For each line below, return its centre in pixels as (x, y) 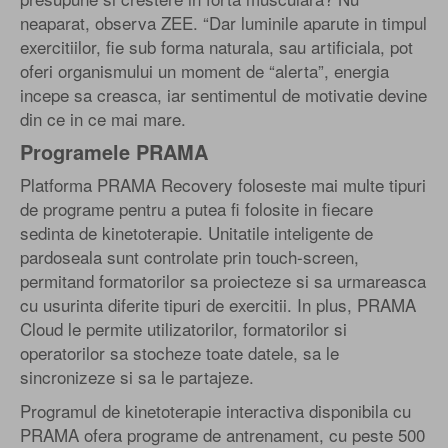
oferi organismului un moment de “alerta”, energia (204, 70)
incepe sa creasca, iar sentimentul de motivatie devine (223, 94)
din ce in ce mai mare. (103, 118)
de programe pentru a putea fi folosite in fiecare (196, 208)
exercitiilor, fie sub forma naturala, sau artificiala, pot (216, 46)
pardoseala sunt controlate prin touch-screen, (189, 256)
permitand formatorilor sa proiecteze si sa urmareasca (223, 280)
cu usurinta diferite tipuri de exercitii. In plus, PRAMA (218, 304)
